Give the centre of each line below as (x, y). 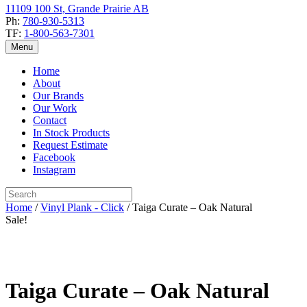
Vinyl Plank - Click (82, 208)
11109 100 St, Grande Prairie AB (77, 9)
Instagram (54, 170)
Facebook (54, 158)
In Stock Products (71, 133)
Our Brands (58, 96)
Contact (50, 121)
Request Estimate (70, 145)
